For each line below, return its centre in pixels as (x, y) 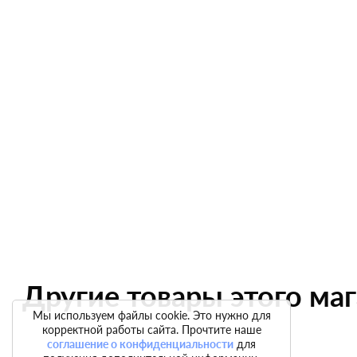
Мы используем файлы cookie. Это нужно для (151, 315)
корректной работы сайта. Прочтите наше (151, 330)
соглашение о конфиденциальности (140, 344)
